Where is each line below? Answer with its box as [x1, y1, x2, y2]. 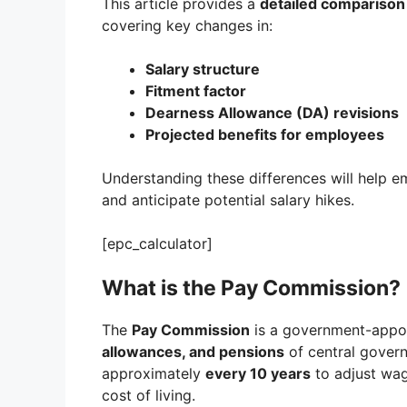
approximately [102, 364, 205, 383]
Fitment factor [145, 82, 246, 101]
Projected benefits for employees [145, 125, 384, 144]
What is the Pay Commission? [102, 275, 401, 302]
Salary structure [145, 60, 260, 79]
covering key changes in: [102, 16, 273, 35]
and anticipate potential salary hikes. [102, 191, 354, 210]
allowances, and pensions [102, 342, 284, 362]
